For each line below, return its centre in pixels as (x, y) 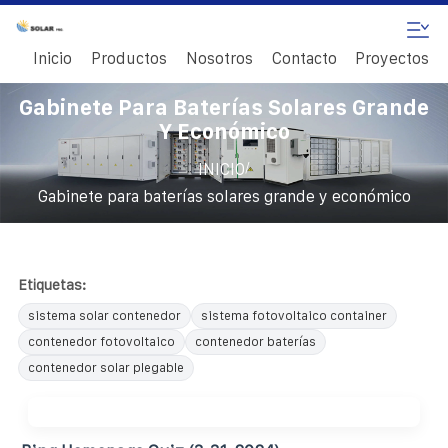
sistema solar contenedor (104, 315)
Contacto (304, 58)
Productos (129, 58)
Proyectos (392, 58)
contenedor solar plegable (106, 367)
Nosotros (219, 58)
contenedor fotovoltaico (101, 341)
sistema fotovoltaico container (294, 315)
